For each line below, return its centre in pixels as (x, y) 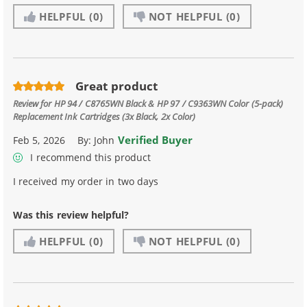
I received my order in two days (86, 181)
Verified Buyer (155, 140)
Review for (34, 103)
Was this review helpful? (71, 214)
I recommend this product (89, 157)
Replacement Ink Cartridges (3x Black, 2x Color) (105, 116)
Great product (116, 86)
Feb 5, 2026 (39, 140)
